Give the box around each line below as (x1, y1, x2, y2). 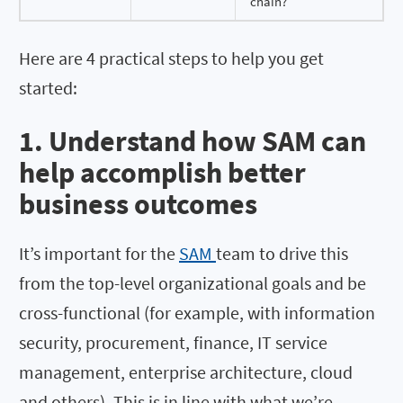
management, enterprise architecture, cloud (19, 361, 353, 384)
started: (19, 76, 77, 99)
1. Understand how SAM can (19, 123, 366, 160)
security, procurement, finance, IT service (19, 331, 327, 354)
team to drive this (216, 242, 348, 265)
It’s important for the (19, 242, 179, 265)
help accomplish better (19, 155, 306, 192)
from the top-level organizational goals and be (19, 272, 366, 295)
